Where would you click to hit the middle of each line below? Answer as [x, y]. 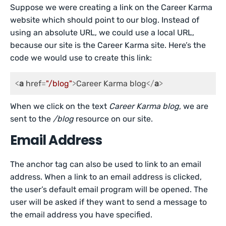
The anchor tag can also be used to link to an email [106, 164]
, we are [194, 106]
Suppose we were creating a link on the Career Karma [111, 7]
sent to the [32, 119]
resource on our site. [114, 119]
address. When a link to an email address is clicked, [106, 177]
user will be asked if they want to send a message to [109, 202]
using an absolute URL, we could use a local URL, [102, 33]
